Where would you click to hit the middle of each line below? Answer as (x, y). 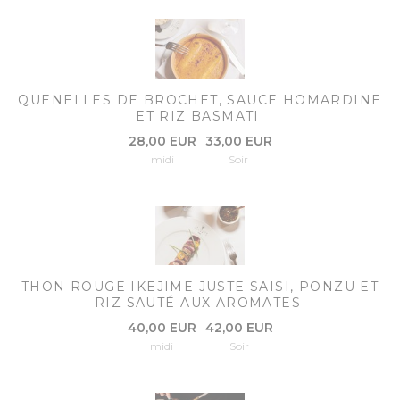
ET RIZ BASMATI (198, 116)
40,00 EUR (162, 328)
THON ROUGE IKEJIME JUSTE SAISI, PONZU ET (200, 287)
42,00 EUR (239, 328)
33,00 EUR (238, 141)
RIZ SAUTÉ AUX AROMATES (198, 303)
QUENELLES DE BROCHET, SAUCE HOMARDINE (200, 100)
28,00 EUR (162, 141)
